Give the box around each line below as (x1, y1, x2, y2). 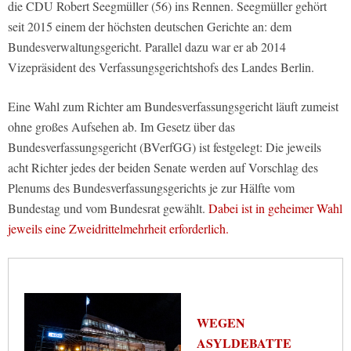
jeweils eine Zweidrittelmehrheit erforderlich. (8, 220, 229, 237)
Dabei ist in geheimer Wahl (208, 200, 342, 217)
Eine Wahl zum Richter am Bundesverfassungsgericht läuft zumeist (8, 98, 338, 115)
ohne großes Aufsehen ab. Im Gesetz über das (8, 118, 235, 136)
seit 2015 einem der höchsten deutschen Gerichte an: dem (8, 18, 291, 35)
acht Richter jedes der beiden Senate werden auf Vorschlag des (8, 159, 318, 176)
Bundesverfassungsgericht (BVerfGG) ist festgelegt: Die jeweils (8, 139, 321, 156)
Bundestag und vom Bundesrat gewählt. (8, 200, 208, 217)
